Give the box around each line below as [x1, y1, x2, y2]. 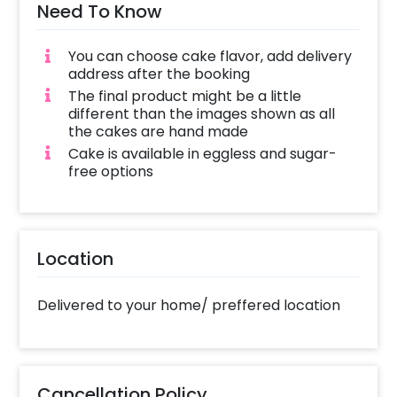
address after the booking [67, 63, 250, 84]
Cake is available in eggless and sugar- [67, 143, 337, 164]
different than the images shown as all [67, 103, 335, 124]
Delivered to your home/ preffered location [37, 294, 341, 315]
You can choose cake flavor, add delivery [67, 45, 352, 66]
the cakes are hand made [67, 121, 248, 142]
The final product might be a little [67, 85, 301, 106]
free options [67, 160, 153, 182]
